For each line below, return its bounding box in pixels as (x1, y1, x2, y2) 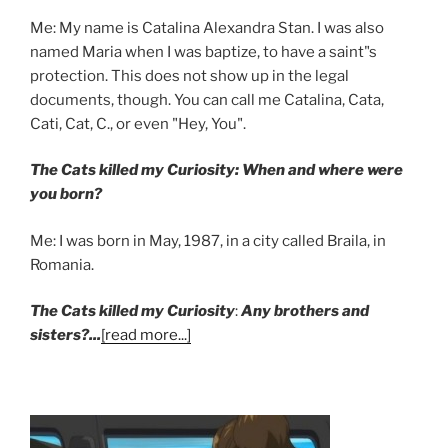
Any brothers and (241, 302, 369, 321)
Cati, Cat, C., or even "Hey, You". (30, 114, 246, 133)
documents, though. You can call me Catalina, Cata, (30, 90, 384, 109)
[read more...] (101, 326, 191, 345)
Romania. (30, 255, 94, 274)
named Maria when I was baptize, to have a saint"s (30, 42, 377, 61)
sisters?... (30, 326, 101, 345)
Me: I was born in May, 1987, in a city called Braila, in (30, 231, 386, 250)
